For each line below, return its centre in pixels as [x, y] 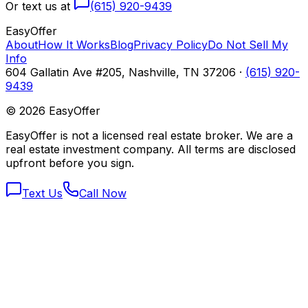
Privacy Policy [170, 45]
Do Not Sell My [248, 45]
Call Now [103, 193]
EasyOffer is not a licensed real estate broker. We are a [149, 135]
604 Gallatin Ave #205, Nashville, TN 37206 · [124, 72]
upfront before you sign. [70, 163]
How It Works [74, 45]
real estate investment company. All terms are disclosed [151, 149]
